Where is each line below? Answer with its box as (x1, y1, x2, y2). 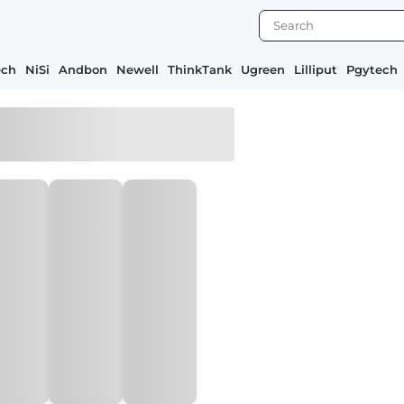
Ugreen (241, 62, 285, 77)
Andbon (59, 62, 107, 77)
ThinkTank (168, 62, 232, 77)
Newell (116, 62, 159, 77)
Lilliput (294, 62, 337, 77)
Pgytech (346, 62, 398, 77)
